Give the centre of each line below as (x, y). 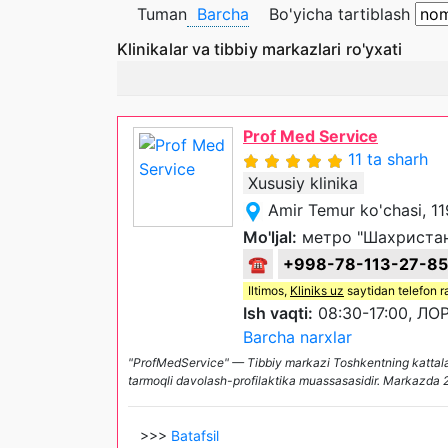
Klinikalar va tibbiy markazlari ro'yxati (262, 49)
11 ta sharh (388, 159)
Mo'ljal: (270, 237)
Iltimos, (269, 290)
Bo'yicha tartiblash (342, 14)
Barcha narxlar (297, 337)
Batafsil (195, 435)
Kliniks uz (317, 290)
